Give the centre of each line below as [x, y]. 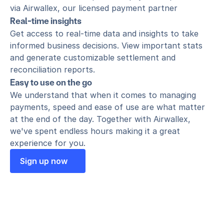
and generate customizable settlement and [93, 57]
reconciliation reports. [52, 69]
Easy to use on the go [51, 82]
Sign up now [44, 161]
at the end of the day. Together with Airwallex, [100, 119]
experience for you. [48, 143]
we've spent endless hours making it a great [95, 131]
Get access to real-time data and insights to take [104, 33]
